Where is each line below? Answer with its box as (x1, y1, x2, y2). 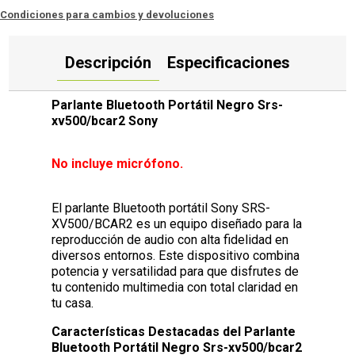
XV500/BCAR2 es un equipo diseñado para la (52, 216, 303, 231)
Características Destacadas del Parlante (52, 323, 296, 339)
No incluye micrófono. (52, 155, 184, 171)
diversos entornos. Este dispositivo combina (52, 247, 300, 263)
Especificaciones (167, 53, 290, 73)
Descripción (65, 52, 151, 72)
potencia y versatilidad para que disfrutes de (52, 263, 300, 279)
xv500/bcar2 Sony (52, 113, 158, 129)
